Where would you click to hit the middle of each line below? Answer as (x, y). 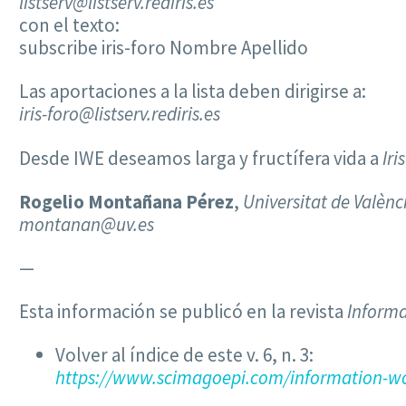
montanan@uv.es (87, 224)
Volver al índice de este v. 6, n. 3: (184, 354)
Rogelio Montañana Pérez (126, 201)
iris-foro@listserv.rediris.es (120, 114)
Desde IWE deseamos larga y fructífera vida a (201, 158)
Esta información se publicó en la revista (183, 311)
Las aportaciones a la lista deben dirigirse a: (193, 92)
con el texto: (69, 25)
